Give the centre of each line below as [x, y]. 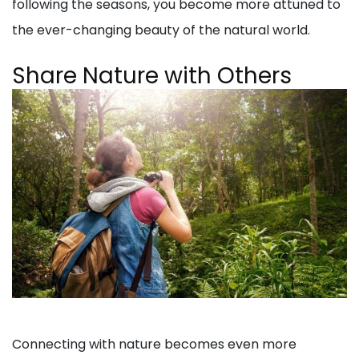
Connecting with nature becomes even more [154, 345]
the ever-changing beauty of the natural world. [161, 30]
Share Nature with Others [152, 76]
